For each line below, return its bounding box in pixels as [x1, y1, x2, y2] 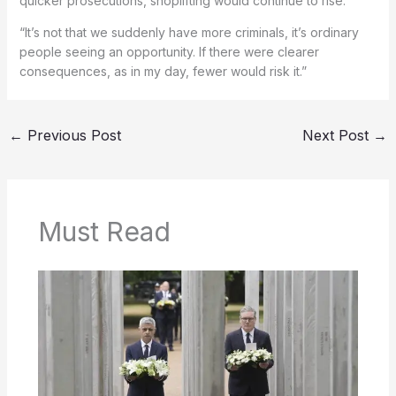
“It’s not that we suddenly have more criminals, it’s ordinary [19, 25, 359, 41]
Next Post [302, 126, 374, 145]
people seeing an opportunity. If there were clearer [19, 44, 319, 60]
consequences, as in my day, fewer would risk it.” [19, 64, 307, 80]
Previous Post [22, 126, 121, 145]
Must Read [37, 216, 171, 248]
